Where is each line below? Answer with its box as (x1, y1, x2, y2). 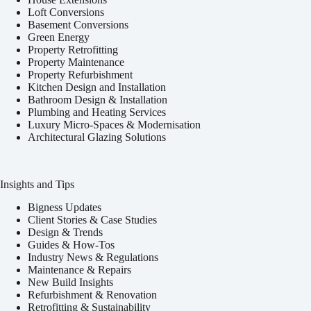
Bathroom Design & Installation (28, 94, 167, 106)
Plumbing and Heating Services (28, 106, 166, 119)
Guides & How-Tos (28, 239, 115, 251)
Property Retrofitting (28, 44, 118, 56)
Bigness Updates (28, 201, 101, 214)
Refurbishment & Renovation (28, 289, 157, 301)
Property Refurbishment (28, 69, 133, 81)
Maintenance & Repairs (28, 264, 131, 276)
